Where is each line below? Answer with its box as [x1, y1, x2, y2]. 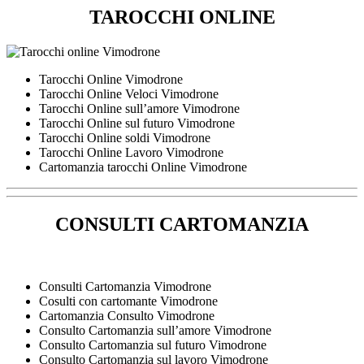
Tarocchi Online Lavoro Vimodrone [39, 145, 223, 159]
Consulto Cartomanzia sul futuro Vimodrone [39, 337, 266, 352]
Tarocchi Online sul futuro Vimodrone [39, 115, 235, 130]
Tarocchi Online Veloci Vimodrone [39, 86, 219, 101]
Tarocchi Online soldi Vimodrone [39, 130, 210, 145]
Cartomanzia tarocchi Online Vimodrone [39, 159, 247, 174]
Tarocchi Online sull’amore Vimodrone [39, 101, 240, 115]
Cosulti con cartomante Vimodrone [39, 293, 218, 308]
